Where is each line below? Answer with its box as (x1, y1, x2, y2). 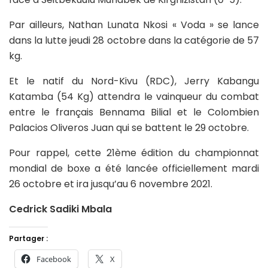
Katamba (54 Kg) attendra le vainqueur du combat (9, 90, 259, 104)
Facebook (36, 254, 71, 265)
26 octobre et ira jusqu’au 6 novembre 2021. (9, 177, 212, 191)
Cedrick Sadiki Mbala (9, 202, 112, 217)
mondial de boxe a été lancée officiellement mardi (9, 162, 259, 176)
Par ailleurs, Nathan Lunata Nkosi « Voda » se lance (9, 18, 259, 32)
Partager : (9, 233, 48, 244)
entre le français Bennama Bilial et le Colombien (9, 105, 259, 120)
